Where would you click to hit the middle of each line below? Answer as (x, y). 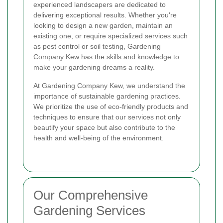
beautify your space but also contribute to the (104, 128)
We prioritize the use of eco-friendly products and (111, 107)
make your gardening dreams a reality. (94, 67)
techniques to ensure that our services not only (107, 117)
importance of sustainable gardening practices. (107, 96)
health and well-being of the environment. (99, 138)
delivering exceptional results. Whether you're (105, 15)
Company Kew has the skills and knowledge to (106, 57)
